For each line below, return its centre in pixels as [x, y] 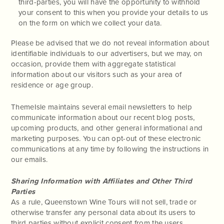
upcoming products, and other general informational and [107, 128]
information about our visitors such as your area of [96, 74]
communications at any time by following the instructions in [110, 149]
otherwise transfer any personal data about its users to [103, 212]
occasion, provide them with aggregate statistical [93, 64]
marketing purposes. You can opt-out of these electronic [106, 138]
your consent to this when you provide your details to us [113, 13]
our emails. [29, 159]
